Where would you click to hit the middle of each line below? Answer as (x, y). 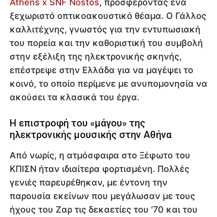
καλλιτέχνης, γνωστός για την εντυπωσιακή (105, 29)
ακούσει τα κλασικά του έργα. (75, 97)
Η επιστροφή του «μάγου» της (77, 123)
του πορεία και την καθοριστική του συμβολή (106, 43)
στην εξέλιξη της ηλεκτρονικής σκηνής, (96, 56)
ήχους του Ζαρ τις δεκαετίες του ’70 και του (104, 209)
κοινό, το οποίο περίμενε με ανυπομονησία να (108, 83)
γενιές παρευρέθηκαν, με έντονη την (89, 182)
